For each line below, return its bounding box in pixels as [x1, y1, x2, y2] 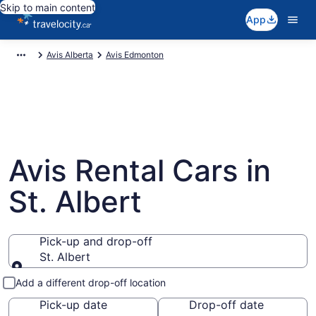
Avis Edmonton [106, 49, 164, 60]
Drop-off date [189, 298, 264, 312]
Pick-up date [39, 298, 107, 312]
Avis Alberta [47, 49, 93, 60]
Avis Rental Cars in [8, 152, 271, 188]
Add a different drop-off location [16, 276, 166, 288]
